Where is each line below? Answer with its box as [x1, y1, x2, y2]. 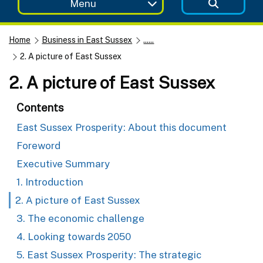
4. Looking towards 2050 [16, 230, 131, 242]
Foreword [16, 139, 60, 151]
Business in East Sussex [42, 35, 133, 45]
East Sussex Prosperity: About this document [16, 121, 227, 133]
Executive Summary [16, 157, 110, 170]
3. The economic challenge [16, 212, 144, 224]
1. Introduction [16, 176, 83, 188]
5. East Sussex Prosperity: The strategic [16, 248, 202, 261]
